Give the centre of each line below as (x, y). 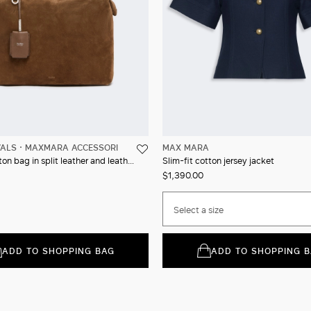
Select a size (199, 209)
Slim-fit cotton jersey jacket (218, 160)
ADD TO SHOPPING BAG (58, 250)
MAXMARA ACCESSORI (72, 147)
